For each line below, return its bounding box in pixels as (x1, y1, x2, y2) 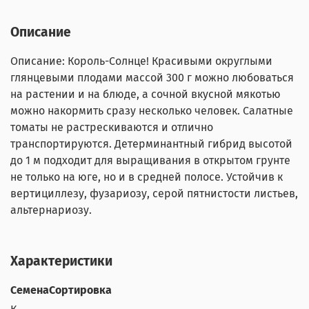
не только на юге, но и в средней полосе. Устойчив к (10, 170, 283, 184)
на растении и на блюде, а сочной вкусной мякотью (10, 88, 281, 101)
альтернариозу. (10, 203, 92, 217)
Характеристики (10, 253, 112, 270)
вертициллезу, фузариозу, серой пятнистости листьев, (10, 187, 298, 201)
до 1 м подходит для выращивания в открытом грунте (10, 154, 290, 168)
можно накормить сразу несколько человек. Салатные (10, 104, 293, 118)
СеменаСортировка (10, 283, 112, 297)
